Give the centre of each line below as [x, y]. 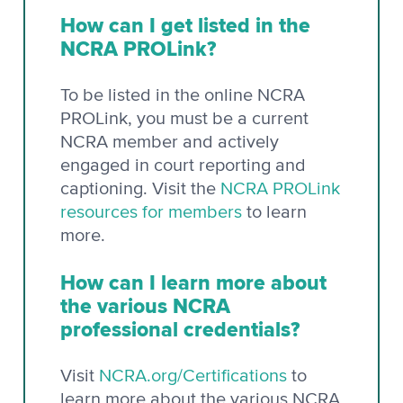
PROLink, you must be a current [184, 118]
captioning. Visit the [140, 188]
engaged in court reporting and [183, 165]
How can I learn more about [193, 282]
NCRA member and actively [170, 142]
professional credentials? [180, 329]
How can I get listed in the [185, 25]
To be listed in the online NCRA [183, 95]
